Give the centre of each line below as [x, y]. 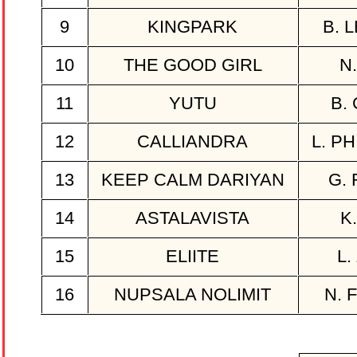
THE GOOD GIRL [192, 65]
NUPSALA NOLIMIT [192, 295]
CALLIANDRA [192, 142]
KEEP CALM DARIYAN [192, 180]
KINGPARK [192, 27]
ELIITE [192, 257]
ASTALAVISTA [192, 218]
